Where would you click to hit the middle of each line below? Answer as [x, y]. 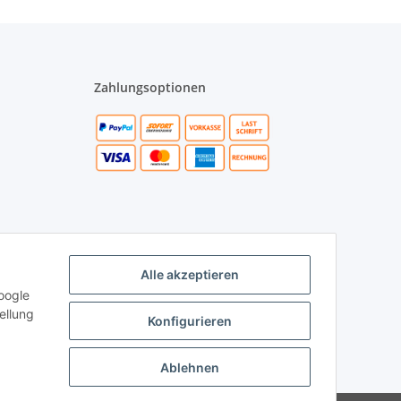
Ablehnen [190, 367]
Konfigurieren [190, 321]
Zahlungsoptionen [149, 88]
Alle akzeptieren [190, 275]
